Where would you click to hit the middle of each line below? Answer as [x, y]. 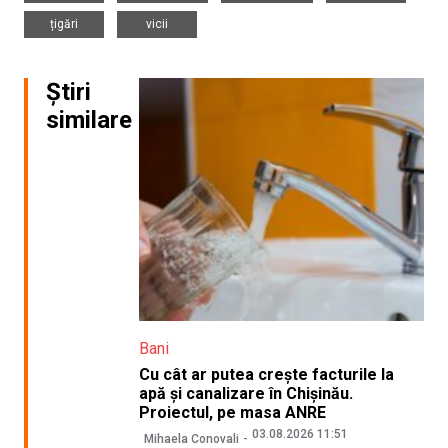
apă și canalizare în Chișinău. [245, 394]
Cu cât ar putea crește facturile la [266, 375]
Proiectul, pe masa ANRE [232, 413]
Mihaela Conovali [191, 438]
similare [89, 120]
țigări [64, 24]
